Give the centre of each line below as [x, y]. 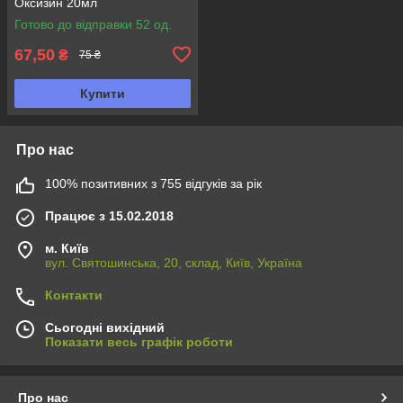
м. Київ [67, 248]
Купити [103, 93]
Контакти [74, 295]
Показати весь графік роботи [139, 341]
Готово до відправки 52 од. [93, 24]
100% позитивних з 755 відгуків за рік [153, 183]
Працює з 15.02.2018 [109, 215]
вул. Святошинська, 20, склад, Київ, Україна [174, 262]
